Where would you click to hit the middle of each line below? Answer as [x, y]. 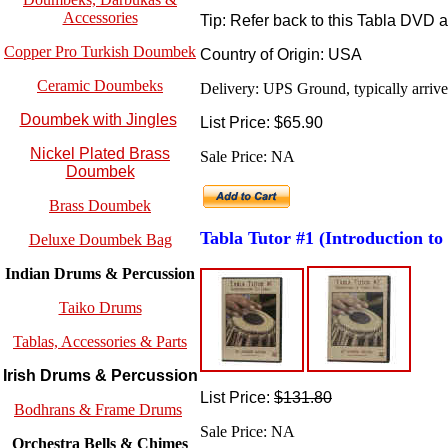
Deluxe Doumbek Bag [100, 240]
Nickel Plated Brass [100, 154]
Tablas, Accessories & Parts [100, 342]
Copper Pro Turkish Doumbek [100, 52]
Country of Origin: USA [281, 54]
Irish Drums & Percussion [100, 376]
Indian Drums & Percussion [100, 274]
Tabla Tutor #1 [259, 237]
